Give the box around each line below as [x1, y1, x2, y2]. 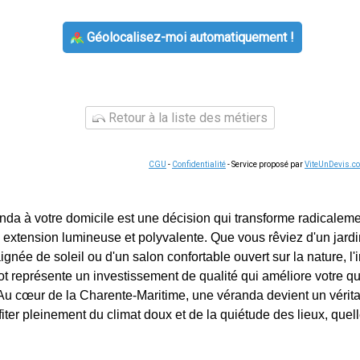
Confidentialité [172, 160, 226, 169]
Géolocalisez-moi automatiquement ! [83, 30, 294, 45]
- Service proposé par [226, 160, 305, 169]
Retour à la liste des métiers [105, 110, 268, 125]
